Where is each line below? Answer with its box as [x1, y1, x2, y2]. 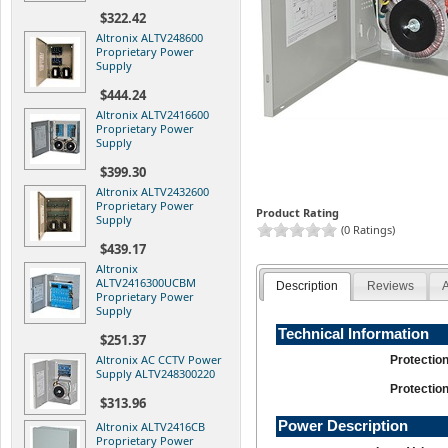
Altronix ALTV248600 [96, 29, 203, 45]
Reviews [366, 279, 414, 294]
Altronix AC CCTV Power [96, 351, 222, 367]
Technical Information [278, 326, 430, 343]
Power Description [278, 418, 409, 435]
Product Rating [256, 204, 339, 220]
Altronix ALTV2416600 [96, 106, 209, 122]
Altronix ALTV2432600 [96, 183, 209, 199]
